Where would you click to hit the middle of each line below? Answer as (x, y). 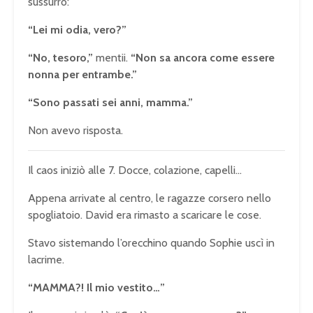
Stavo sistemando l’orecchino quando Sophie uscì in (151, 243)
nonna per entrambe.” (82, 75)
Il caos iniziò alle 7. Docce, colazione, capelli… (135, 170)
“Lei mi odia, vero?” (77, 30)
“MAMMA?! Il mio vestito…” (96, 288)
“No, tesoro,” (60, 58)
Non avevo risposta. (75, 131)
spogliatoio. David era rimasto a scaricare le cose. (145, 215)
